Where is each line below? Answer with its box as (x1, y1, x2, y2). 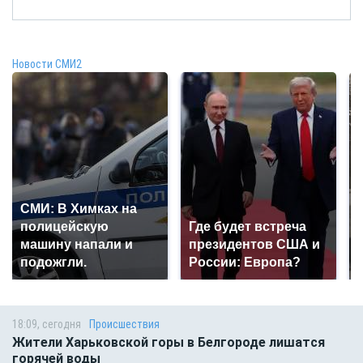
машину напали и (20, 237, 133, 252)
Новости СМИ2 (12, 58, 82, 71)
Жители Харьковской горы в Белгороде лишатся (12, 335, 325, 351)
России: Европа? (189, 255, 301, 270)
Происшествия (89, 318, 160, 331)
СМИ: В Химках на (20, 202, 137, 216)
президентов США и (189, 237, 320, 252)
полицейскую (20, 220, 109, 234)
